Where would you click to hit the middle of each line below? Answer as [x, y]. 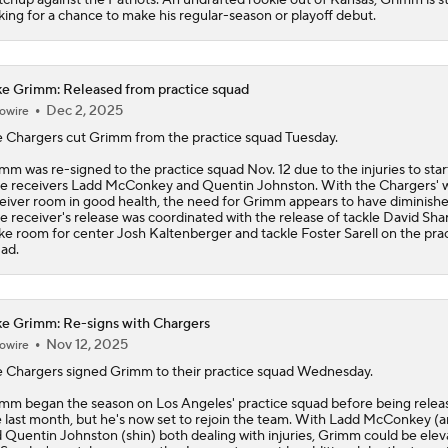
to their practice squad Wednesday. [262, 371]
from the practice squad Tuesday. [234, 137]
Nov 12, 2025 [86, 344]
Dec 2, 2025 [84, 110]
